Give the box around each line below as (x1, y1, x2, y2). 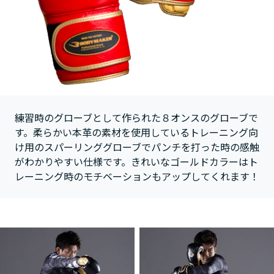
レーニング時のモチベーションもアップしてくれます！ (15, 168, 259, 183)
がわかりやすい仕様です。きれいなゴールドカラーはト (15, 154, 258, 169)
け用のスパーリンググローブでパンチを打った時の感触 (15, 139, 259, 154)
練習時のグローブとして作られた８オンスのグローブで (15, 109, 258, 125)
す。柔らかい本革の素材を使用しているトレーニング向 (15, 124, 258, 139)
